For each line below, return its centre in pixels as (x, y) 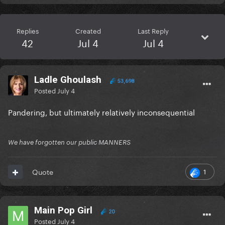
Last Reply (153, 30)
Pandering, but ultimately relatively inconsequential (101, 112)
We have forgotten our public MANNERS (69, 142)
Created (88, 30)
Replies (27, 30)
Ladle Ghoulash (68, 80)
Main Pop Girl (63, 210)
